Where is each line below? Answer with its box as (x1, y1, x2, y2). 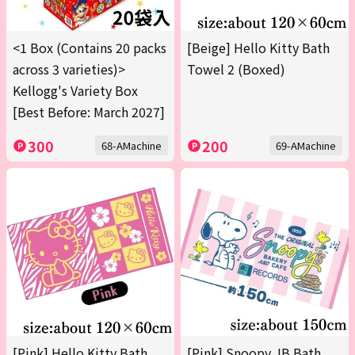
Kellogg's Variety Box (13, 81, 138, 101)
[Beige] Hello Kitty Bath (187, 38, 330, 58)
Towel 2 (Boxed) (187, 59, 285, 79)
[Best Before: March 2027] (13, 102, 165, 122)
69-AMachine (276, 138, 336, 154)
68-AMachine (101, 138, 162, 154)
